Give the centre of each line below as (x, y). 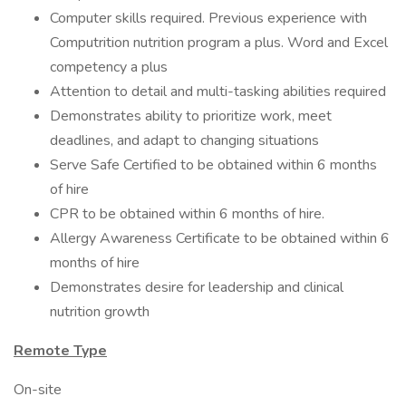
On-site (38, 390)
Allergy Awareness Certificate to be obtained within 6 (220, 238)
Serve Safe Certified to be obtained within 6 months (213, 165)
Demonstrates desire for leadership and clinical (197, 287)
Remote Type (60, 351)
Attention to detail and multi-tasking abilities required (218, 92)
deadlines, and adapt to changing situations (184, 140)
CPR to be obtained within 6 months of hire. (187, 214)
